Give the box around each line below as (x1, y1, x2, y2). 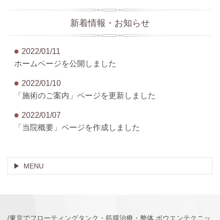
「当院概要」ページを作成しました (14, 123, 140, 132)
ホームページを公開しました (14, 59, 116, 68)
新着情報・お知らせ (70, 18, 150, 28)
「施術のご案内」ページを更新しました (14, 91, 156, 100)
